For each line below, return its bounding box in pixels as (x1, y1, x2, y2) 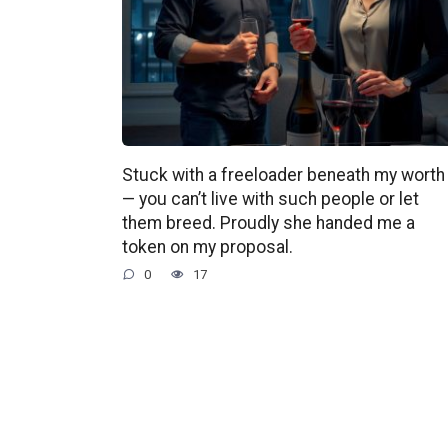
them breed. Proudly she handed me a (122, 212, 415, 233)
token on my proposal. (122, 236, 293, 257)
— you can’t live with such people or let (122, 188, 419, 209)
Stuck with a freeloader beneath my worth (122, 164, 445, 185)
